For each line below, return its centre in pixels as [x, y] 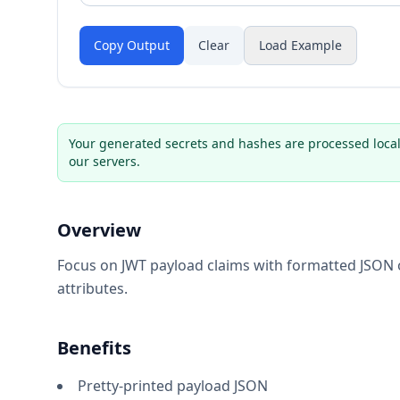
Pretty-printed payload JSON [173, 386]
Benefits [94, 348]
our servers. [104, 161]
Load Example [300, 45]
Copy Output [132, 45]
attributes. [92, 288]
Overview [99, 230]
